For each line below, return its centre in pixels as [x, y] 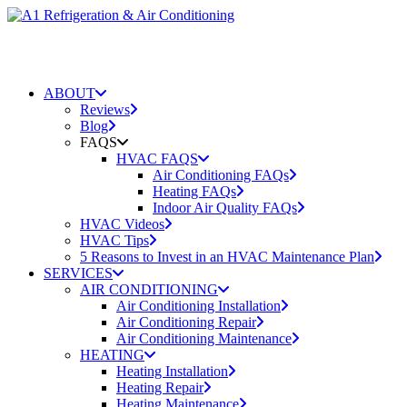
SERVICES [78, 273]
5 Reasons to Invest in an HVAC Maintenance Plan [227, 257]
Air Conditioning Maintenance [204, 338]
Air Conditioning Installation [199, 306]
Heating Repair [160, 387]
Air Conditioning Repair [186, 322]
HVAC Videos [122, 224]
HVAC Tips [114, 240]
